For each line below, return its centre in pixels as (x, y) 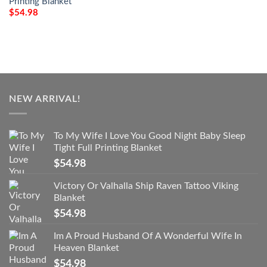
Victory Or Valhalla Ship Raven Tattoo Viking (146, 186)
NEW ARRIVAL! (45, 99)
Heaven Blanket (86, 248)
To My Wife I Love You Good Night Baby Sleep (150, 136)
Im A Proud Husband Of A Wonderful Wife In (148, 236)
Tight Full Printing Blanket (108, 148)
